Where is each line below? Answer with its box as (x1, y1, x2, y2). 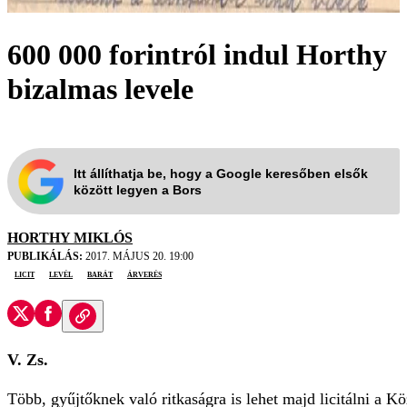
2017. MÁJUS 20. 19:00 (83, 250, 194, 263)
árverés (127, 267, 162, 281)
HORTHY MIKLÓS (7, 230, 133, 246)
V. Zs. (7, 351, 53, 370)
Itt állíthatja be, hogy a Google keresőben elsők (74, 165, 368, 181)
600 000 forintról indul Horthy (7, 37, 387, 71)
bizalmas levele (7, 72, 194, 105)
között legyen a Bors (74, 182, 202, 197)
